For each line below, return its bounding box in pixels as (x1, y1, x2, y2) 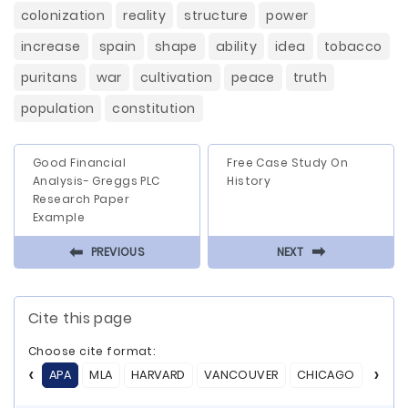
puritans (21, 68, 78, 87)
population (21, 99, 95, 117)
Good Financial (33, 155, 127, 170)
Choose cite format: (28, 343, 156, 359)
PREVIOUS (90, 243, 146, 260)
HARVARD (130, 367, 186, 382)
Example (33, 209, 86, 225)
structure (184, 6, 249, 25)
